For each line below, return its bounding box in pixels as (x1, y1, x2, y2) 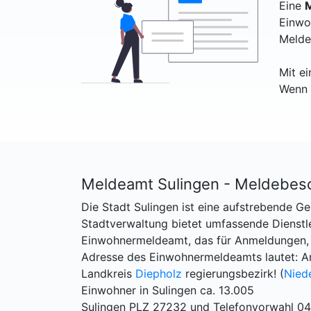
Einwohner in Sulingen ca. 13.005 (81, 283, 254, 297)
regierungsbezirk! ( (182, 267, 284, 280)
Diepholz (135, 267, 182, 280)
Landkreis (81, 267, 135, 280)
